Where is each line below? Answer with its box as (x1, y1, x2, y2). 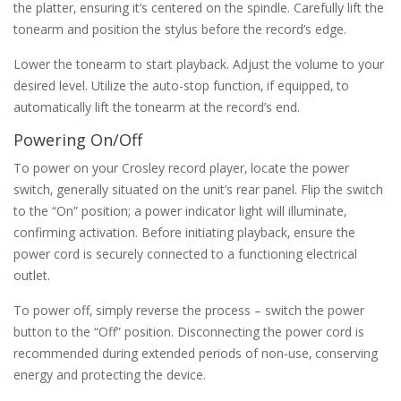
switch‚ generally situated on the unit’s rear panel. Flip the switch (13, 180, 383, 198)
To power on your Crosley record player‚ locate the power (13, 158, 349, 176)
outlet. (13, 266, 50, 284)
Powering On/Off (13, 128, 142, 150)
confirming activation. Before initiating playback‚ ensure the (13, 223, 355, 241)
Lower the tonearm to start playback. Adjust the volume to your (13, 55, 384, 73)
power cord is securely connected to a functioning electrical (13, 244, 357, 262)
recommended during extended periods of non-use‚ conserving (13, 344, 378, 362)
